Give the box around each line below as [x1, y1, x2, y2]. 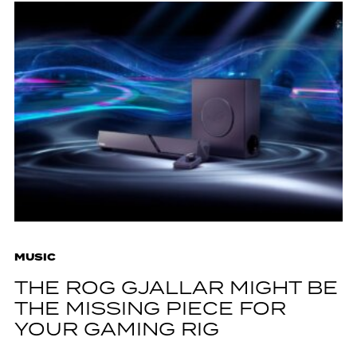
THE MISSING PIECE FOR [14, 296, 286, 324]
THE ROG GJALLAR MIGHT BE [14, 275, 338, 304]
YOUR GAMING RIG [14, 316, 219, 345]
